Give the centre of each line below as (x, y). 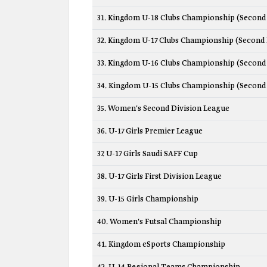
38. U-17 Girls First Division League (159, 177)
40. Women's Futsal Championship (159, 222)
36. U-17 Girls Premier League (150, 131)
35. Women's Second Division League (163, 109)
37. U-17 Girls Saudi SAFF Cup (148, 154)
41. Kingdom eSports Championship (161, 245)
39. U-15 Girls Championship (148, 199)
